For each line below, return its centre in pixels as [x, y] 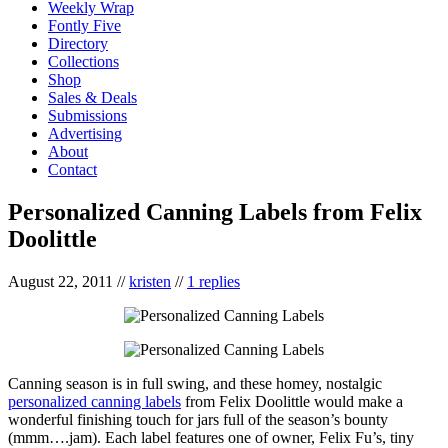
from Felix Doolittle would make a [292, 401]
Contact [72, 169]
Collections [83, 61]
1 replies [213, 281]
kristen [150, 281]
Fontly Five [84, 25]
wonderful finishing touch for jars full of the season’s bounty [198, 419]
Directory [78, 43]
